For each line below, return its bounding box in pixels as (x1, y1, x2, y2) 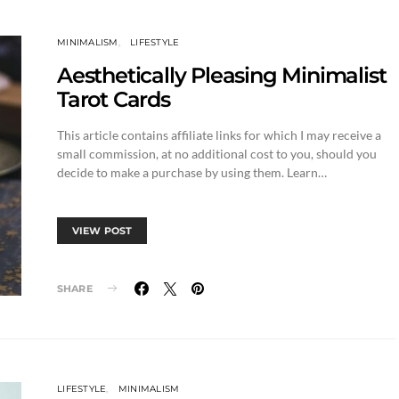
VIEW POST (72, 224, 133, 237)
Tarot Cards (57, 85, 170, 112)
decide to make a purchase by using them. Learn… (57, 164, 327, 180)
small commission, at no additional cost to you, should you (57, 145, 377, 161)
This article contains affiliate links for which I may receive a (57, 126, 381, 142)
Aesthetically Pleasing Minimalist (57, 61, 387, 88)
